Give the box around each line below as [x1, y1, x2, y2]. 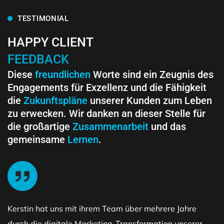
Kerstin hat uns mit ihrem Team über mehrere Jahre [7, 203, 196, 214]
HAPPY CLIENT [7, 35, 93, 50]
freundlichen [35, 68, 90, 81]
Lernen [67, 133, 98, 146]
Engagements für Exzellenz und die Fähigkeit [7, 81, 206, 94]
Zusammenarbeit [72, 120, 148, 133]
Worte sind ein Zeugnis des [90, 68, 213, 81]
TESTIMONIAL [17, 14, 69, 23]
